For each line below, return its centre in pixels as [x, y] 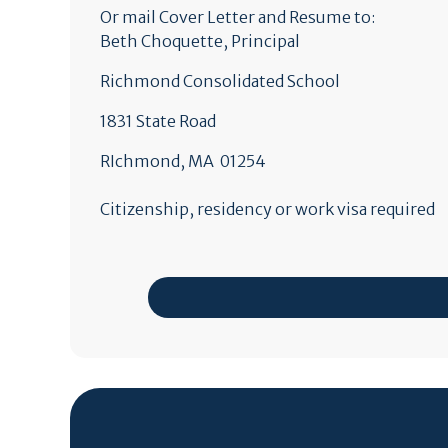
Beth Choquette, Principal [199, 41]
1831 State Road [157, 121]
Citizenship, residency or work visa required [267, 209]
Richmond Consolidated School [221, 81]
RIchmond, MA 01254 [182, 161]
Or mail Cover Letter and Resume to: [237, 17]
